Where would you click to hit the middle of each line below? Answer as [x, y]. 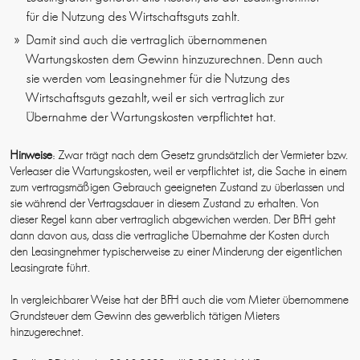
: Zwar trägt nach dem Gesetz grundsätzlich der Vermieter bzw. [200, 155]
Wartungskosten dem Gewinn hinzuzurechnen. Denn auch [175, 59]
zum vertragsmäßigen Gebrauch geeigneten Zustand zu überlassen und [178, 188]
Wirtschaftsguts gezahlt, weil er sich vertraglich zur [156, 98]
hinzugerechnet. [47, 332]
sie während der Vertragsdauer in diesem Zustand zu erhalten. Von [165, 204]
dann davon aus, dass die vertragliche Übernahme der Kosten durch [170, 236]
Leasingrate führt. [51, 268]
